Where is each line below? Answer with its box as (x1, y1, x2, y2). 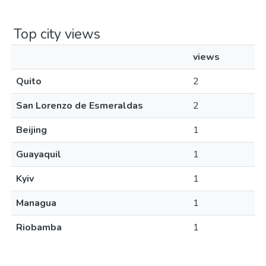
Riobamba (16, 221, 62, 234)
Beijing (16, 123, 47, 137)
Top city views (14, 24, 100, 43)
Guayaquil (16, 148, 61, 161)
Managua (16, 197, 56, 210)
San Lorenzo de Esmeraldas (16, 99, 143, 112)
